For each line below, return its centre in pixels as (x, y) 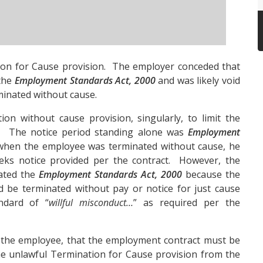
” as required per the (187, 203)
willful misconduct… (91, 203)
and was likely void (198, 81)
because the (211, 175)
